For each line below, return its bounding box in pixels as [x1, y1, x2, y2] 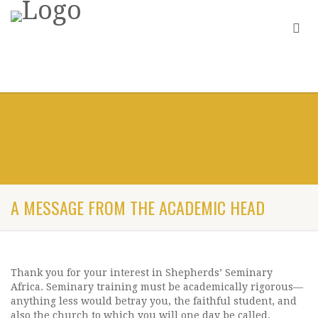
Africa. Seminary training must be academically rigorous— [11, 281, 303, 292]
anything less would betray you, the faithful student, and [11, 295, 297, 307]
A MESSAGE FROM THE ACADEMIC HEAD [11, 194, 265, 220]
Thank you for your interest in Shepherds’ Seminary [11, 267, 273, 278]
